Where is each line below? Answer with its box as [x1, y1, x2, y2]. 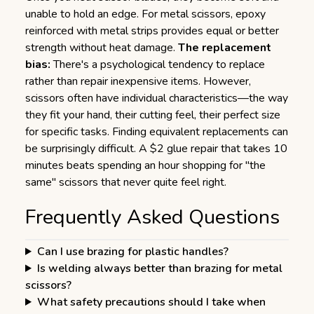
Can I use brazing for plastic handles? [36, 244, 228, 259]
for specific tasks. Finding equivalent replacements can [25, 124, 288, 139]
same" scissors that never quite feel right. [25, 175, 226, 190]
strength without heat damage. [25, 40, 178, 55]
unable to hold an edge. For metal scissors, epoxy [25, 6, 266, 22]
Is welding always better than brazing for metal [36, 261, 282, 276]
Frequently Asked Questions [25, 203, 280, 231]
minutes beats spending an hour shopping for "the [25, 158, 266, 173]
